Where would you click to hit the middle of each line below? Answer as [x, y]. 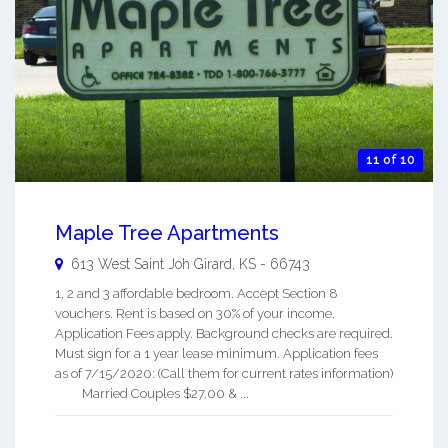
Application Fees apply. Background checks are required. [224, 334]
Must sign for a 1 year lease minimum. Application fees [216, 354]
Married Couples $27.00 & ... [152, 394]
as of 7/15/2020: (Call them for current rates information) [224, 374]
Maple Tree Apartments [167, 233]
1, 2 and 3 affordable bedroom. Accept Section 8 [196, 294]
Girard [213, 264]
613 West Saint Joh [130, 264]
